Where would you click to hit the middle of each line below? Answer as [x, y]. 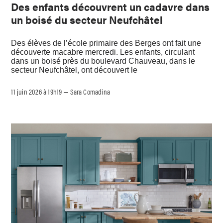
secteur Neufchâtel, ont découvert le [74, 70]
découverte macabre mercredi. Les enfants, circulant [103, 52]
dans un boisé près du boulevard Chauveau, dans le [103, 61]
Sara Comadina [90, 91]
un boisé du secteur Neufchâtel [87, 20]
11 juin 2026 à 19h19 [37, 91]
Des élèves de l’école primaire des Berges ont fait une [106, 43]
